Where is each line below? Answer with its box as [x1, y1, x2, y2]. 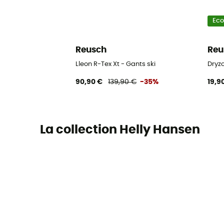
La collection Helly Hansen [39, 124, 200, 136]
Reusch [75, 45, 107, 54]
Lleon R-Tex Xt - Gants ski [75, 60, 156, 67]
